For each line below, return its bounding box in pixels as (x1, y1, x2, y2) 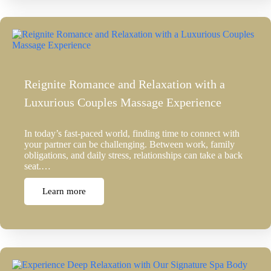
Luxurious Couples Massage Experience (24, 96, 221, 109)
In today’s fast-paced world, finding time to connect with (24, 128, 240, 139)
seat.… (24, 161, 51, 172)
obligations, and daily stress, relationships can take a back (24, 150, 243, 161)
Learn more (42, 186, 86, 197)
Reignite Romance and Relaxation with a (24, 77, 225, 91)
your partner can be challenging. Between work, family (24, 139, 235, 150)
